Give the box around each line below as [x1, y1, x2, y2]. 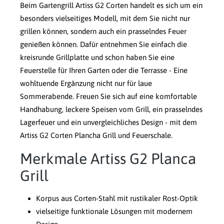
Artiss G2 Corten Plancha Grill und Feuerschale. [20, 131, 172, 140]
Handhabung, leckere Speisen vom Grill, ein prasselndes [20, 105, 202, 114]
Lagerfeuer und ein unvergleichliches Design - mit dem [20, 118, 197, 127]
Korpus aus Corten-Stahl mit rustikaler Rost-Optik [36, 194, 198, 203]
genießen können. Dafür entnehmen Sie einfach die [20, 40, 187, 49]
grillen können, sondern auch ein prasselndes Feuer [20, 27, 186, 36]
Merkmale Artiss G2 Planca [20, 150, 196, 167]
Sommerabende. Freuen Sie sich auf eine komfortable [20, 92, 197, 101]
